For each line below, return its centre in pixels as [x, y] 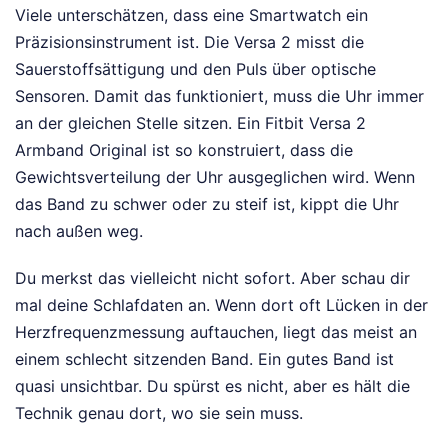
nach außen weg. [79, 230]
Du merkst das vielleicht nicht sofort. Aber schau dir [212, 277]
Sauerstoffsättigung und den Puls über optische [195, 68]
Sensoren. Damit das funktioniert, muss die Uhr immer [219, 95]
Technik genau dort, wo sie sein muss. [159, 412]
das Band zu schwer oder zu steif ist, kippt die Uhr [207, 203]
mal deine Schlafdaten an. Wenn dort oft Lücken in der [221, 304]
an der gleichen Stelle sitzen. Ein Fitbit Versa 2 [190, 122]
